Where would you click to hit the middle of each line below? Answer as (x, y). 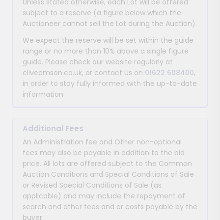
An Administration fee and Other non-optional (102, 142)
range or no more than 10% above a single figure (106, 51)
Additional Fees (53, 128)
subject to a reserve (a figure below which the (102, 13)
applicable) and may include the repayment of (104, 196)
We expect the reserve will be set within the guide (108, 40)
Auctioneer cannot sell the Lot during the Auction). (110, 23)
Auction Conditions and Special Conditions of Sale (108, 174)
